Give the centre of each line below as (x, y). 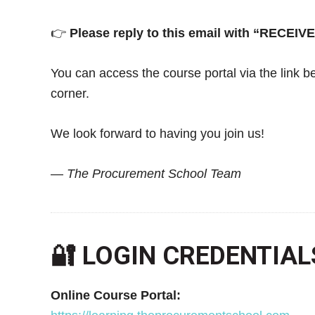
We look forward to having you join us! (157, 133)
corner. (70, 93)
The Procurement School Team (154, 173)
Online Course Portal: (116, 295)
